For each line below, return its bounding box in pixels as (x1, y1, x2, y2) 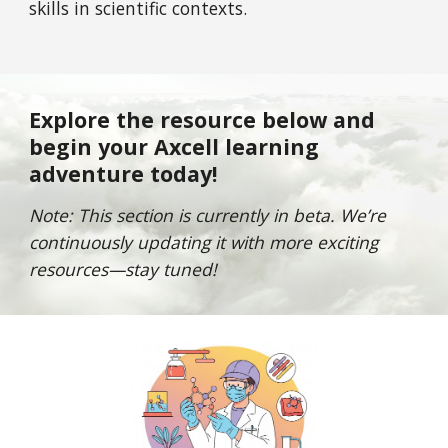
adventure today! (29, 159, 224, 188)
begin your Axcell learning (29, 132, 320, 161)
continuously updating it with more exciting (29, 230, 379, 254)
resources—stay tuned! (29, 257, 223, 281)
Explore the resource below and (29, 105, 376, 134)
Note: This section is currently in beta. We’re (29, 203, 387, 227)
